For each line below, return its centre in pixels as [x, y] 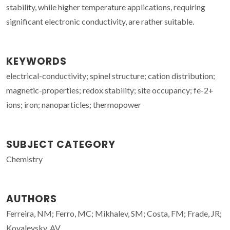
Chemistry [24, 159]
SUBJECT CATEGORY [61, 144]
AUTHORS [32, 199]
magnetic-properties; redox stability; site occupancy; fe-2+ [110, 90]
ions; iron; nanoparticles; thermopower [74, 104]
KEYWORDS [36, 61]
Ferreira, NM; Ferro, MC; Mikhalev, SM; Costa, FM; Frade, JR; [114, 213]
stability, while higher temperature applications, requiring [106, 7]
